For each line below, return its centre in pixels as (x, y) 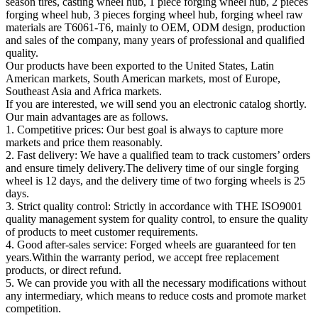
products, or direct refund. (64, 270)
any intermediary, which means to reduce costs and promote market (156, 295)
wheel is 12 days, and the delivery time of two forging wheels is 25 (155, 180)
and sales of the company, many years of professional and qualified (155, 40)
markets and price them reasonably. (84, 142)
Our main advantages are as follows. (87, 116)
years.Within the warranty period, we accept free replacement (142, 257)
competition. (33, 308)
